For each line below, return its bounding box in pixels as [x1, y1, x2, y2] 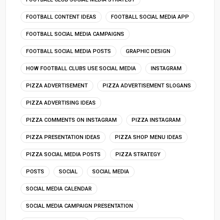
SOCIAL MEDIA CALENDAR [26, 185, 92, 192]
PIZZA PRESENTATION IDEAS [26, 134, 101, 140]
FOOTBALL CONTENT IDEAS [26, 13, 97, 20]
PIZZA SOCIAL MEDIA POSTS [26, 151, 101, 158]
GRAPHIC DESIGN [126, 48, 171, 55]
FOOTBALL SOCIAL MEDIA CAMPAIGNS [26, 30, 125, 37]
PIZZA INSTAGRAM [132, 116, 181, 123]
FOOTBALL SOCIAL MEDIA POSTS [26, 48, 111, 55]
